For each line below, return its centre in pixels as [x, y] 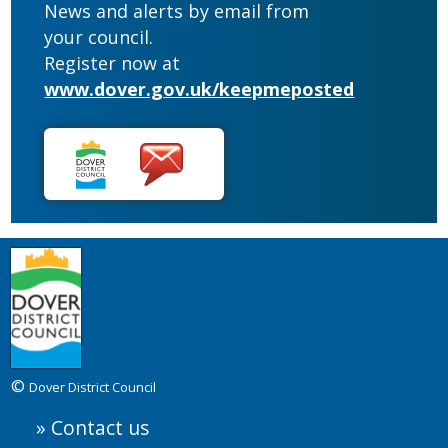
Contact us [100, 427]
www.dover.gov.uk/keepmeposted [199, 89]
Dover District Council [93, 386]
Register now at [112, 63]
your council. [99, 37]
